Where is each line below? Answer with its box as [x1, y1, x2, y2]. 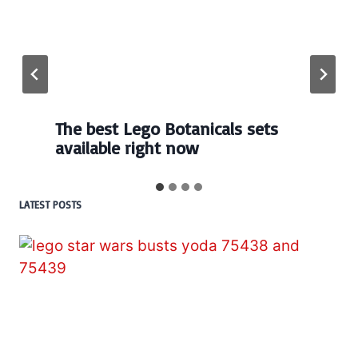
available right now [55, 136, 199, 158]
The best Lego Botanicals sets [55, 117, 278, 139]
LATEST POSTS [19, 197, 82, 211]
